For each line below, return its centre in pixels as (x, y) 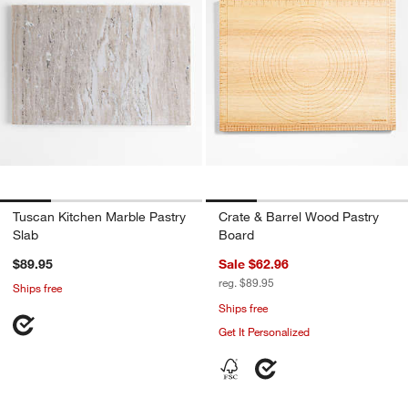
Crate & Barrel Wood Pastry (299, 216)
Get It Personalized (264, 331)
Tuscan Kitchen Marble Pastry (99, 216)
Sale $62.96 (254, 264)
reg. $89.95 (246, 282)
